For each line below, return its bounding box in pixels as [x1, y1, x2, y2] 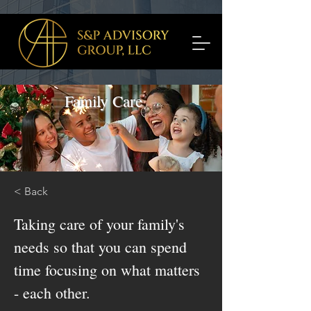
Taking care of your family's [14, 214, 185, 234]
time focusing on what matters [14, 260, 200, 280]
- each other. [14, 283, 90, 303]
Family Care [65, 90, 142, 111]
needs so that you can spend [14, 237, 187, 257]
